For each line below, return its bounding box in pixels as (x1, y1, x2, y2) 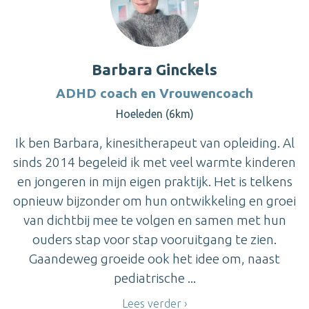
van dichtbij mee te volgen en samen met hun (23, 212, 286, 228)
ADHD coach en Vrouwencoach (56, 85, 253, 101)
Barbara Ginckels (92, 60, 217, 78)
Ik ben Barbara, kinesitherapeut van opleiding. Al (14, 134, 295, 150)
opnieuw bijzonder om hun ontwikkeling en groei (13, 192, 296, 208)
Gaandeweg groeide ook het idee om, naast (29, 250, 280, 266)
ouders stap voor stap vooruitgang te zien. (32, 231, 277, 247)
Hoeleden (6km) (115, 107, 194, 120)
